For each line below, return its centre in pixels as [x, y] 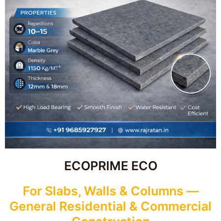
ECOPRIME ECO [110, 166]
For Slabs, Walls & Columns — [110, 191]
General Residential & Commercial [110, 206]
